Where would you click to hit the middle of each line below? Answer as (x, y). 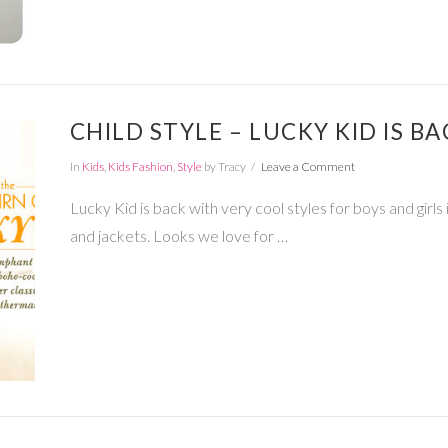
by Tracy (223, 166)
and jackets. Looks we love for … (178, 236)
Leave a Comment (307, 166)
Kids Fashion (140, 166)
